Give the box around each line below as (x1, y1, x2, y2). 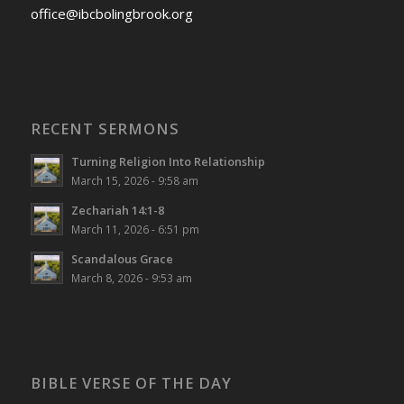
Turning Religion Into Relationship (70, 153, 265, 170)
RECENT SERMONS (30, 118, 179, 140)
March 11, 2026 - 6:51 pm (70, 222, 199, 237)
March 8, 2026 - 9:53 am (70, 271, 192, 286)
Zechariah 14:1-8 (70, 202, 164, 219)
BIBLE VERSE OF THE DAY (30, 372, 232, 394)
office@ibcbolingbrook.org (30, 5, 193, 23)
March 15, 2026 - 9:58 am (70, 173, 198, 188)
